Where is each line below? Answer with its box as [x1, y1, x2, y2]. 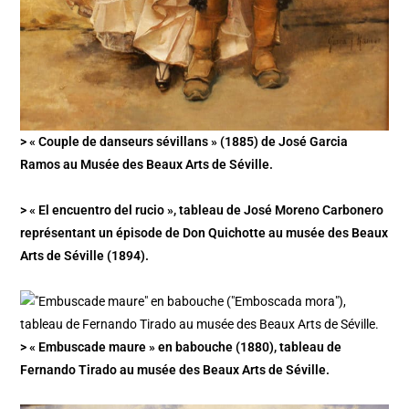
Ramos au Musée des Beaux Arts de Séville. [20, 157, 274, 173]
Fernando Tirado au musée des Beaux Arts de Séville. [20, 362, 330, 378]
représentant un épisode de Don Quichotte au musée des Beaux [20, 225, 389, 241]
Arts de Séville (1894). [20, 248, 150, 264]
